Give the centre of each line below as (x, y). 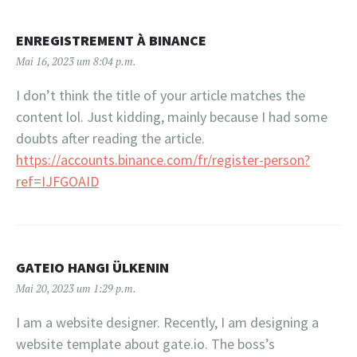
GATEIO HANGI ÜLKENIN (92, 267)
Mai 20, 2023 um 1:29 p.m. (76, 288)
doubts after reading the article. (110, 138)
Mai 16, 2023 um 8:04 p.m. (76, 61)
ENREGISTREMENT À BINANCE (111, 40)
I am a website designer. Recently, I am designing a (167, 322)
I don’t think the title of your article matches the (161, 95)
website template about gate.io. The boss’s (145, 343)
